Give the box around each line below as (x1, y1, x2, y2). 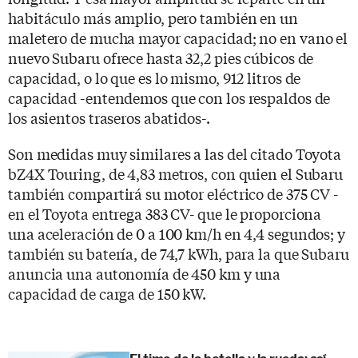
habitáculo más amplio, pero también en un (8, 6, 298, 28)
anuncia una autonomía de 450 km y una (8, 262, 281, 284)
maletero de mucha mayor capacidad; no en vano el (8, 26, 348, 48)
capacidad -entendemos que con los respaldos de (8, 86, 331, 108)
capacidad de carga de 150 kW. (8, 282, 207, 304)
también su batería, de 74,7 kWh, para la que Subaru (8, 242, 349, 264)
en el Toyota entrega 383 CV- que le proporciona (8, 202, 322, 224)
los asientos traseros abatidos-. (8, 106, 210, 128)
